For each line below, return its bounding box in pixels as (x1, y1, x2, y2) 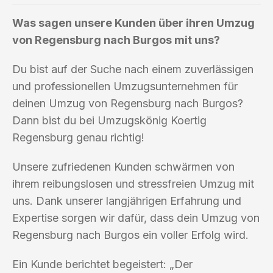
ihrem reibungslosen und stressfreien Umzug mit (12, 177, 254, 190)
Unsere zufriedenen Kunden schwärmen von (12, 160, 235, 173)
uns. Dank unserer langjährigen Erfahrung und (12, 194, 241, 207)
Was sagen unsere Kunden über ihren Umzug (12, 16, 255, 29)
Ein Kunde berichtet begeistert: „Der (12, 257, 193, 271)
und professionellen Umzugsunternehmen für (12, 79, 238, 93)
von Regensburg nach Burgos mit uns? (12, 33, 220, 46)
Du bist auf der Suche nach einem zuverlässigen (12, 62, 253, 76)
